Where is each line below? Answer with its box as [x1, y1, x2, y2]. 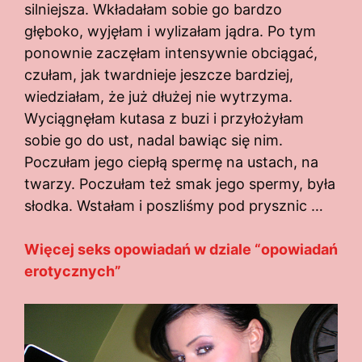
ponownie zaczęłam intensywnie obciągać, [24, 44, 318, 62]
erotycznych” [24, 263, 121, 280]
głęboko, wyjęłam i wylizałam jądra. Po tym [24, 23, 316, 40]
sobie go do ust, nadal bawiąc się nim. [24, 132, 283, 149]
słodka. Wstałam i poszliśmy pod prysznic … [24, 197, 323, 215]
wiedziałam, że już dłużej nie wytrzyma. [24, 88, 293, 106]
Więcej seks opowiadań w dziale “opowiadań [24, 241, 338, 259]
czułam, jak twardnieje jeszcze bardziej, [24, 66, 293, 84]
